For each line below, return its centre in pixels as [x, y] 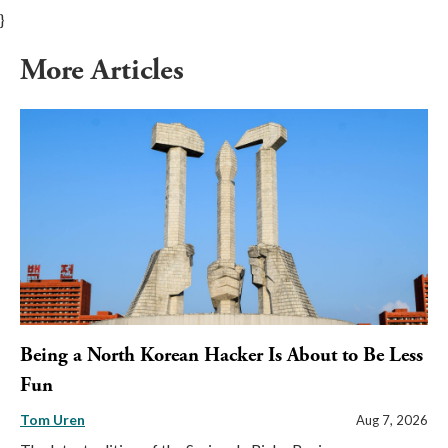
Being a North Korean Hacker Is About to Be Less [221, 356]
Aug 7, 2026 [392, 420]
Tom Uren [52, 420]
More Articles [105, 70]
